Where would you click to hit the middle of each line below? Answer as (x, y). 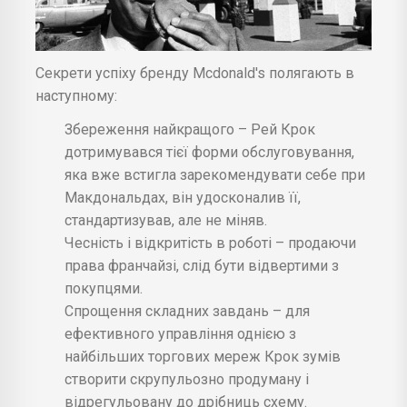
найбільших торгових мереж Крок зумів (203, 357)
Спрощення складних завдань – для (187, 312)
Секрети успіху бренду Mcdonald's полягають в (195, 74)
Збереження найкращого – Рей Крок (190, 130)
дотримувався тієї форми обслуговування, (209, 153)
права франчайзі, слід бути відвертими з (202, 266)
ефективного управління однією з (180, 334)
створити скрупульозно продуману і (187, 380)
